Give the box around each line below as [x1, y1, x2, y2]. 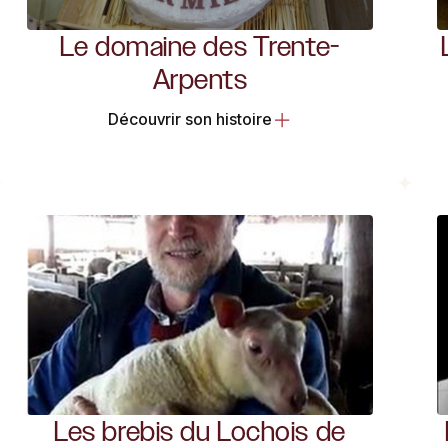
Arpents [152, 63, 248, 96]
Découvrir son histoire [107, 109, 272, 130]
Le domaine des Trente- [60, 30, 340, 63]
